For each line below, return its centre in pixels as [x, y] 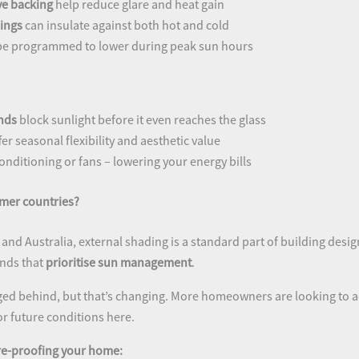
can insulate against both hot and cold [126, 24]
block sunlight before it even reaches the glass [141, 119]
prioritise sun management [119, 262]
